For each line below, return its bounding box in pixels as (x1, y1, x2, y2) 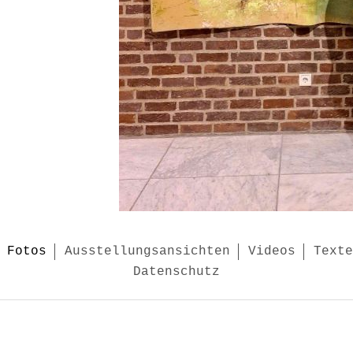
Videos (248, 244, 295, 258)
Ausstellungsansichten (65, 244, 230, 258)
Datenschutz (133, 265, 220, 279)
